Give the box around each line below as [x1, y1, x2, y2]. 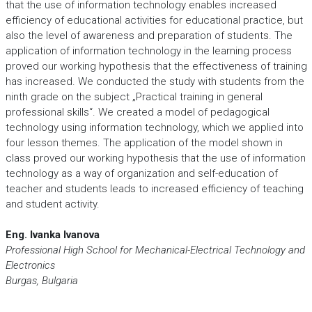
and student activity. [5, 198, 100, 210]
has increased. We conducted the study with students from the [5, 75, 304, 88]
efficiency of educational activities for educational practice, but [5, 14, 303, 26]
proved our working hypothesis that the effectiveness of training [5, 60, 307, 72]
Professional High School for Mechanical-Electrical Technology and [5, 244, 305, 256]
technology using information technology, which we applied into [5, 121, 304, 134]
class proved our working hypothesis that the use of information [5, 152, 306, 164]
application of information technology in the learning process [5, 45, 292, 57]
